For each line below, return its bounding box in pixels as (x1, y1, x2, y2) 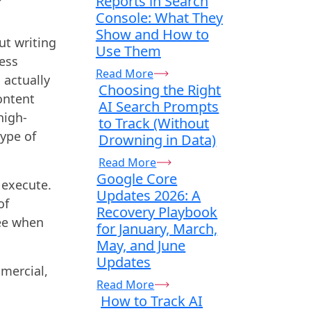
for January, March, (96, 219, 218, 238)
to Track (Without (99, 113, 210, 133)
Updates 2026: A (96, 185, 201, 205)
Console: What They (95, 8, 223, 27)
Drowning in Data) (99, 130, 217, 149)
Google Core (96, 169, 178, 188)
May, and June (96, 235, 186, 255)
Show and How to (95, 24, 209, 44)
